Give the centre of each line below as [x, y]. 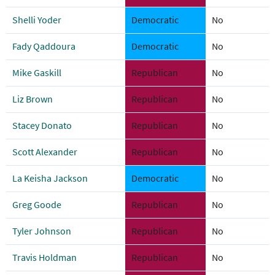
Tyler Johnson [42, 231]
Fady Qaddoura [44, 46]
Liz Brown [33, 99]
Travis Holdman [45, 258]
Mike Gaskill [37, 73]
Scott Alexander [45, 152]
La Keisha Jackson [50, 178]
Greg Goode [37, 205]
